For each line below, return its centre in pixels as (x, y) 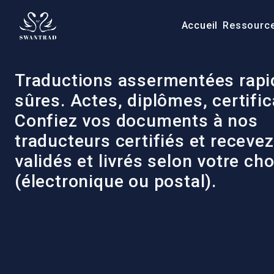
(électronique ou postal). (116, 181)
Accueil (200, 25)
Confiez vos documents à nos (136, 121)
